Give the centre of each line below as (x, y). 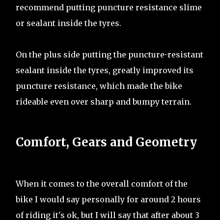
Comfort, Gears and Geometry (106, 142)
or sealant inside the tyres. (69, 23)
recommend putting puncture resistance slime (109, 7)
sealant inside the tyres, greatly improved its (105, 70)
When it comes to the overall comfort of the (102, 184)
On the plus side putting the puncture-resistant (110, 54)
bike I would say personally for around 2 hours (108, 200)
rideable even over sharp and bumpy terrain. (104, 101)
